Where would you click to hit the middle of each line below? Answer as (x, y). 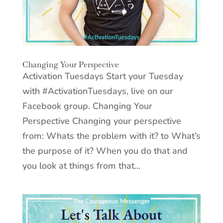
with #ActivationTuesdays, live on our (98, 91)
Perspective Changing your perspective (102, 121)
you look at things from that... (81, 166)
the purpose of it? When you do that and (105, 151)
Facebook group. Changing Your (87, 106)
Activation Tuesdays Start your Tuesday (103, 76)
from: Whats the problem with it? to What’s (111, 136)
